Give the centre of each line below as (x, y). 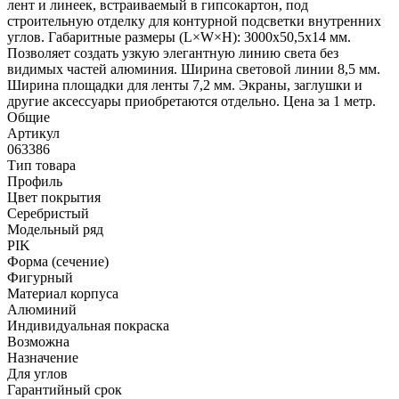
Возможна (38, 341)
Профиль (35, 181)
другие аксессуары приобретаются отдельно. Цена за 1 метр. (191, 101)
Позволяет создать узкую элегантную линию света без (173, 53)
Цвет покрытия (54, 197)
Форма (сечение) (58, 261)
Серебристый (48, 213)
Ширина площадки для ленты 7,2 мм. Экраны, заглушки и (185, 85)
